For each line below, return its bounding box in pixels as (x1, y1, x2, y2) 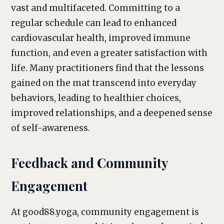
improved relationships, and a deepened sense (11, 107, 212, 118)
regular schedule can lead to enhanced (11, 17, 176, 28)
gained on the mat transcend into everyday (11, 77, 196, 88)
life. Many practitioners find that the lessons (11, 62, 204, 73)
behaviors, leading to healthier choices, (11, 92, 181, 103)
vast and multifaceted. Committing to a (11, 2, 180, 13)
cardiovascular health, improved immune (11, 32, 190, 43)
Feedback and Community (11, 154, 168, 171)
